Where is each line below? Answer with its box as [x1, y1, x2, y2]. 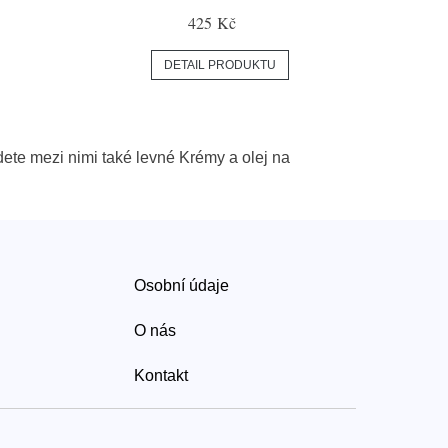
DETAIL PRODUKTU [163, 57, 276, 72]
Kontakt [134, 366, 188, 384]
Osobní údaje [134, 276, 229, 294]
